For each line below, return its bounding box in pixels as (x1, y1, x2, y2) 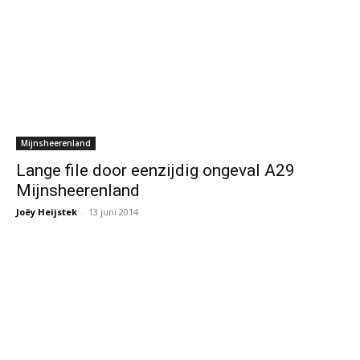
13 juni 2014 (88, 206, 138, 219)
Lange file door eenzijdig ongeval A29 (16, 161, 295, 181)
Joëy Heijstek (16, 206, 77, 219)
